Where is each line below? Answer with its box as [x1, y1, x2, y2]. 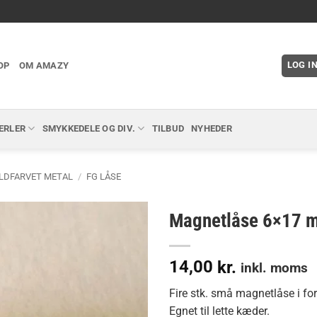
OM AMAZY [19, 60, 69, 71]
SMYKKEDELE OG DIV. [42, 122, 136, 134]
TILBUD [151, 122, 185, 134]
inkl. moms [241, 259, 308, 276]
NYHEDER [191, 122, 232, 134]
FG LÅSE [86, 171, 121, 183]
